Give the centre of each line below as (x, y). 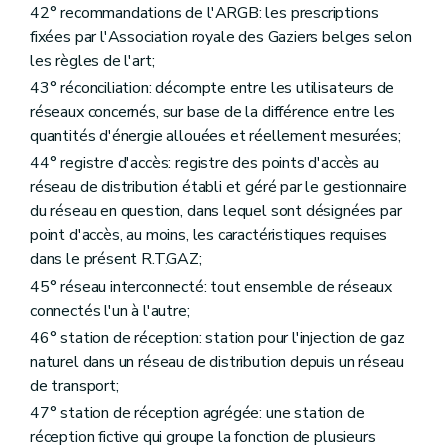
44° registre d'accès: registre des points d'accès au (204, 163)
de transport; (74, 385)
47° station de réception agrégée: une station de (197, 413)
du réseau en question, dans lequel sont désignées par (216, 211)
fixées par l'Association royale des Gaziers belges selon (221, 37)
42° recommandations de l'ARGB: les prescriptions (204, 13)
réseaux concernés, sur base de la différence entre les (213, 112)
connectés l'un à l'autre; (110, 310)
